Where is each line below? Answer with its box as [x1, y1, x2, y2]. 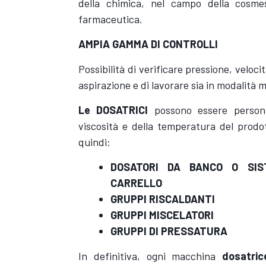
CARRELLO [110, 176, 162, 189]
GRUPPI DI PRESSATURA [110, 224, 227, 237]
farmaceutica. [78, 12, 142, 26]
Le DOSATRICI [78, 103, 154, 116]
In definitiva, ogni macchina [78, 249, 216, 262]
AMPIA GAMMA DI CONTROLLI [78, 37, 218, 50]
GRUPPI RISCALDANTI [110, 192, 215, 205]
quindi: [78, 135, 110, 148]
